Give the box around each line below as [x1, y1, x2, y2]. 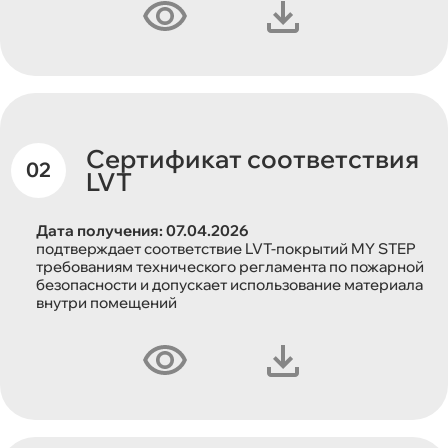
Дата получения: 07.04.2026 [36, 220, 250, 240]
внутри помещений [36, 292, 178, 312]
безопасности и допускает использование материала [36, 274, 424, 294]
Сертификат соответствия [86, 143, 420, 174]
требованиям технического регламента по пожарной [36, 256, 425, 276]
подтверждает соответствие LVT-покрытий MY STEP [36, 238, 417, 258]
